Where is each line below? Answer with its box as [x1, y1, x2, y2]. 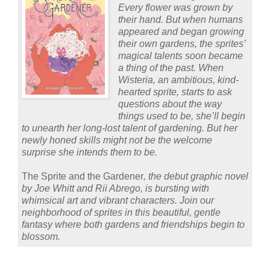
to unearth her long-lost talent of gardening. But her [22, 122, 237, 133]
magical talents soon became [118, 50, 243, 61]
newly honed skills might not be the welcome [22, 134, 212, 145]
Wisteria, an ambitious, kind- [118, 74, 239, 85]
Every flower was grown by [118, 2, 233, 13]
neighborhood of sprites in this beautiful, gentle [22, 207, 221, 218]
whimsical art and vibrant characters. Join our [22, 195, 214, 206]
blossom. [22, 231, 60, 242]
